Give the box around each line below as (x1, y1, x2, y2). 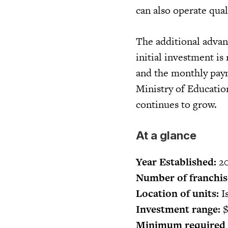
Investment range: (136, 202, 220, 216)
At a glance (136, 128, 196, 142)
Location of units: (136, 186, 219, 201)
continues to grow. (136, 97, 217, 111)
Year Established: (136, 154, 216, 169)
